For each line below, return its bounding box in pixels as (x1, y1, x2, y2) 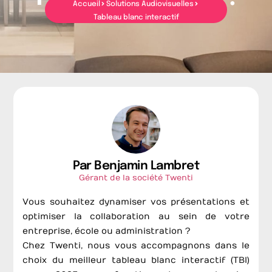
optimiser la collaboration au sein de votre (22, 211, 250, 222)
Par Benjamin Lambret (73, 160, 199, 173)
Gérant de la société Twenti (79, 173, 193, 183)
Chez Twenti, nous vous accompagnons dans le (22, 240, 250, 251)
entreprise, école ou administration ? (22, 226, 191, 237)
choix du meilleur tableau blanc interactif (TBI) (22, 255, 250, 266)
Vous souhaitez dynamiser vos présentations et (22, 197, 250, 208)
